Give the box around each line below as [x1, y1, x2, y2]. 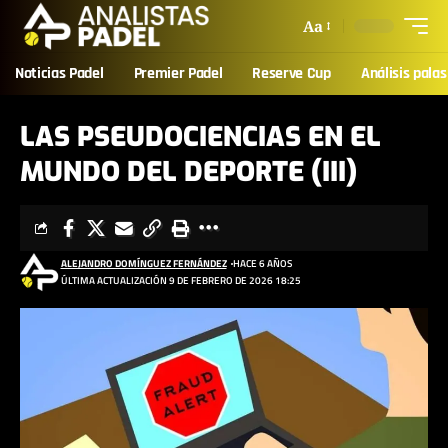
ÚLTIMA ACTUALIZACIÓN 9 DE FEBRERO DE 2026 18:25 [60, 273, 301, 288]
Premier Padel [133, 63, 223, 84]
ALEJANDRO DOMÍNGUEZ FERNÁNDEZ [60, 256, 227, 271]
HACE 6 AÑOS [232, 256, 292, 271]
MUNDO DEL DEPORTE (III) [20, 154, 357, 190]
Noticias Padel [15, 63, 104, 84]
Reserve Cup [252, 63, 331, 84]
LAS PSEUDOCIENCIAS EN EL [20, 119, 381, 155]
